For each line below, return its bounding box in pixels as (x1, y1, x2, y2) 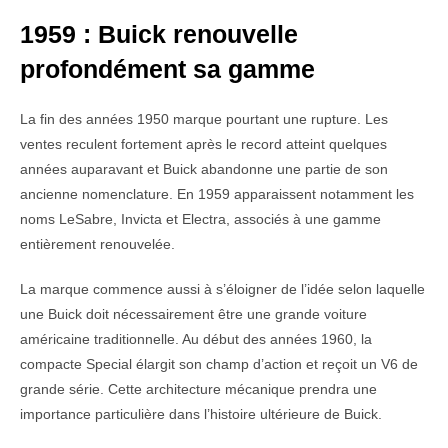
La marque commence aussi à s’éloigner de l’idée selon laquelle (20, 281, 425, 298)
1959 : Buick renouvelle (20, 20, 298, 49)
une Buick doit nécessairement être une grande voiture (20, 306, 367, 323)
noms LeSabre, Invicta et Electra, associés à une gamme (20, 211, 381, 228)
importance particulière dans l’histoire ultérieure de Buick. (20, 406, 382, 423)
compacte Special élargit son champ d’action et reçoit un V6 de (20, 356, 418, 373)
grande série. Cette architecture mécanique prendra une (20, 381, 377, 398)
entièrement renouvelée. (20, 236, 175, 253)
